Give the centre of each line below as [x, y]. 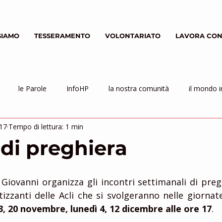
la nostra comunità [139, 88]
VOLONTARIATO [133, 36]
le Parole [32, 88]
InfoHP [78, 88]
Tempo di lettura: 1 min [46, 126]
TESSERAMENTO [62, 36]
